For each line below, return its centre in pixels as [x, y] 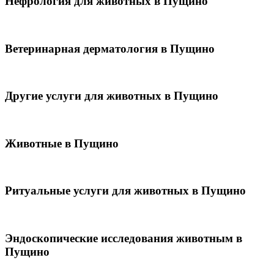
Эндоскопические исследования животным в [124, 238]
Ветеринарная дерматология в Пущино [110, 48]
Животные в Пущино [62, 143]
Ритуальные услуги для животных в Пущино [125, 191]
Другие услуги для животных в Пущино [112, 96]
